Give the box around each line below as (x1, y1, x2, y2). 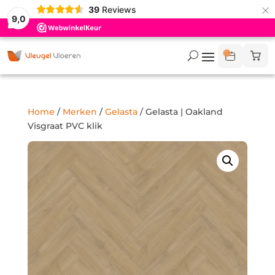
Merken (62, 106, 97, 117)
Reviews (101, 4, 136, 15)
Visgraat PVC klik (27, 120, 103, 131)
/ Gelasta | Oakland (137, 106, 223, 117)
